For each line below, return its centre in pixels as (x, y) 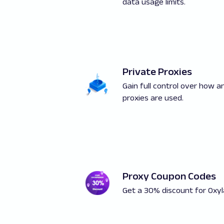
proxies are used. (153, 98)
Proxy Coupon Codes (169, 176)
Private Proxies (157, 71)
